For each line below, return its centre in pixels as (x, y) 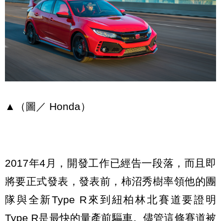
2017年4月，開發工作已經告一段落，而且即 (110, 163)
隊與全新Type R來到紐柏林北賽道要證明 (110, 200)
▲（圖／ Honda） (48, 106)
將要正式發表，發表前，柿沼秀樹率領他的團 (110, 182)
